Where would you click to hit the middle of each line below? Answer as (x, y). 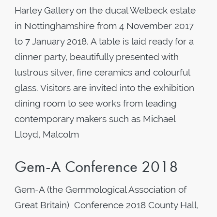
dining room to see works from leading (96, 103)
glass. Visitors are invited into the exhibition (104, 88)
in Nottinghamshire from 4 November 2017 (104, 26)
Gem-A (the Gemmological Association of (101, 189)
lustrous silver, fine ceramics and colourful (102, 72)
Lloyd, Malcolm (47, 134)
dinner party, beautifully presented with (97, 57)
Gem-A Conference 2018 (96, 167)
